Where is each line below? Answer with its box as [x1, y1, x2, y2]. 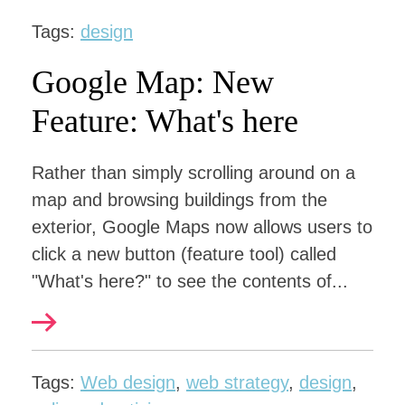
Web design [80, 372, 175, 392]
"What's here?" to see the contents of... [32, 271, 348, 291]
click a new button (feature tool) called [32, 244, 336, 264]
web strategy [186, 372, 288, 392]
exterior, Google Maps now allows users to [32, 217, 372, 237]
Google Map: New [32, 64, 274, 100]
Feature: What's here [32, 103, 298, 139]
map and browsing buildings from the [32, 190, 327, 210]
